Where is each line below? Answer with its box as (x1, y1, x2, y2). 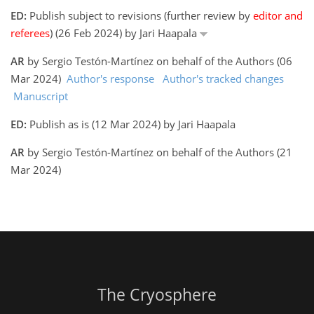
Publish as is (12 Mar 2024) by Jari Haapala (27, 116, 235, 131)
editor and (253, 8, 303, 22)
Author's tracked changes (163, 71, 284, 86)
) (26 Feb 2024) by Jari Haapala (50, 25, 200, 40)
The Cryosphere (97, 283, 217, 306)
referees (11, 25, 50, 40)
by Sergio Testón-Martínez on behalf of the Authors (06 (25, 53, 292, 68)
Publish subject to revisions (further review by (27, 8, 253, 22)
